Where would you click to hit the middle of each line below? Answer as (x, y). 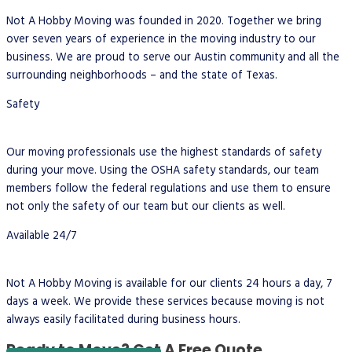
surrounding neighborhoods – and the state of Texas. (142, 75)
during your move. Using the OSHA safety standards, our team (163, 170)
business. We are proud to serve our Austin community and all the (173, 57)
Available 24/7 (42, 236)
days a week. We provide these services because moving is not (165, 302)
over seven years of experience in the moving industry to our (161, 39)
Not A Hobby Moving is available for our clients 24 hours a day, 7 (169, 284)
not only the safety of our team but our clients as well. (146, 207)
